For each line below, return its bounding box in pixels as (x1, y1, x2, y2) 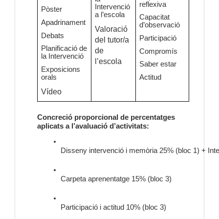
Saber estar (139, 60, 176, 68)
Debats (41, 31, 64, 40)
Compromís (139, 47, 177, 55)
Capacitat (139, 13, 170, 22)
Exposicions (41, 66, 80, 74)
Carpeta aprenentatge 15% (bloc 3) (61, 175, 172, 183)
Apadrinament (41, 19, 86, 27)
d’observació (139, 21, 180, 29)
